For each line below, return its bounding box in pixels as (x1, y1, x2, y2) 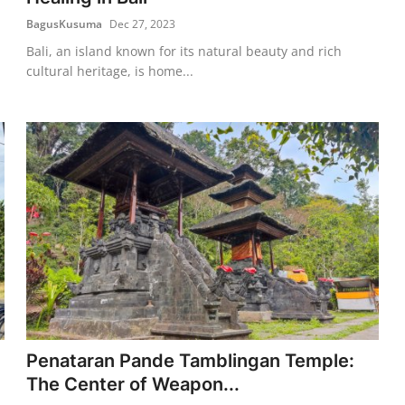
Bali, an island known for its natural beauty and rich (26, 42, 343, 60)
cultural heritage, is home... (26, 61, 194, 80)
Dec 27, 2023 (109, 15, 176, 32)
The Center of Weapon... (26, 372, 240, 395)
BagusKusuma (26, 15, 103, 32)
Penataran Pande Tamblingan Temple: (26, 349, 355, 372)
